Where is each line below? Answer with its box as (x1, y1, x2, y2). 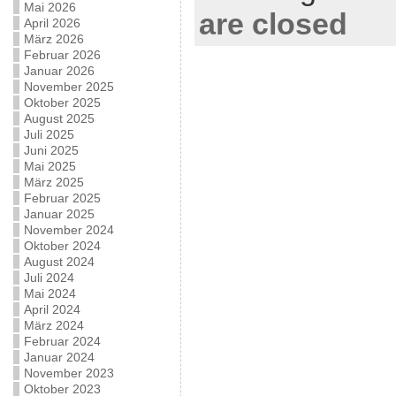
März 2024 (23, 318, 84, 332)
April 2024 (23, 302, 80, 316)
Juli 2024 (23, 270, 74, 285)
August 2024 (23, 255, 95, 269)
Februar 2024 (23, 334, 101, 348)
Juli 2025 (23, 127, 74, 141)
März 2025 (23, 175, 84, 189)
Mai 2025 (23, 159, 76, 173)
